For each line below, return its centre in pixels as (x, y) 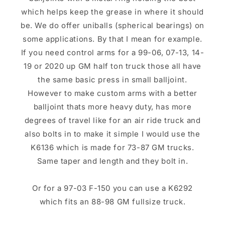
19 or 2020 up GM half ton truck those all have (113, 66)
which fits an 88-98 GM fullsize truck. (113, 202)
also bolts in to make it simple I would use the (113, 134)
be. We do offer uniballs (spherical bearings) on (113, 25)
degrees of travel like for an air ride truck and (113, 120)
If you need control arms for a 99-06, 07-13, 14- (113, 52)
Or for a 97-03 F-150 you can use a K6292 (112, 188)
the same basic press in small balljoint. (113, 80)
